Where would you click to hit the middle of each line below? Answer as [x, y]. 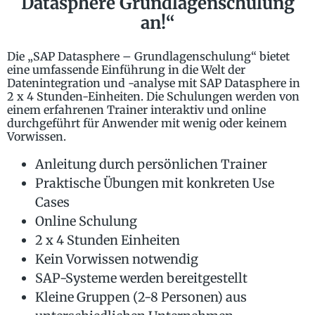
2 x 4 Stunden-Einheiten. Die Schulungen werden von [153, 97]
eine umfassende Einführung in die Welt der [126, 70]
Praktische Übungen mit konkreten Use [155, 184]
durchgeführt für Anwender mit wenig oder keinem [147, 123]
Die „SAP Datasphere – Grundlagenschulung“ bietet [148, 57]
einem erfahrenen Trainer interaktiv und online [136, 110]
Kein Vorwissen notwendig [117, 259]
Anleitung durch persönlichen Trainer [151, 165]
